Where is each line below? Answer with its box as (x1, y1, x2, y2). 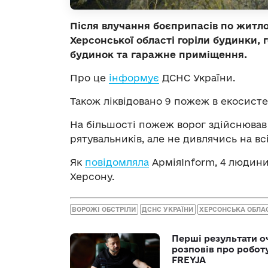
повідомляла (85, 156, 149, 167)
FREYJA (172, 255, 206, 266)
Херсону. (70, 170, 114, 182)
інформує (109, 72, 159, 83)
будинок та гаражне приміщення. (70, 48, 247, 60)
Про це (70, 72, 109, 83)
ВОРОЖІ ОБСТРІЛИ (72, 206, 136, 214)
